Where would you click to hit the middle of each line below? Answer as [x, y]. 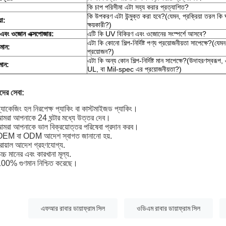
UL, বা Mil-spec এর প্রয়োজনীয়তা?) [134, 69]
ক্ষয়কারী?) [99, 25]
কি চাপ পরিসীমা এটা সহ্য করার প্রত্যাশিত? [138, 7]
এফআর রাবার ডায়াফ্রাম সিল [73, 209]
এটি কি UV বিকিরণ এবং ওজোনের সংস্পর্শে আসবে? [147, 34]
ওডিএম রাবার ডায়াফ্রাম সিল [168, 209]
